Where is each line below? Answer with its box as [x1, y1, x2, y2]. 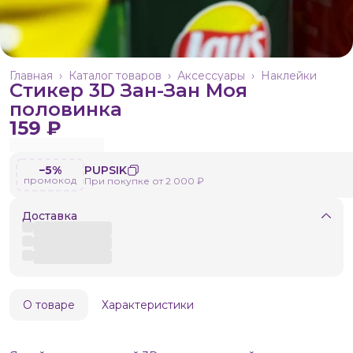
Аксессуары [177, 69, 245, 83]
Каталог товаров [69, 69, 162, 83]
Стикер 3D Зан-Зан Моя [9, 79, 247, 102]
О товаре [23, 298, 75, 312]
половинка [9, 98, 122, 121]
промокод [24, 174, 76, 186]
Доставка [22, 209, 77, 223]
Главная [9, 69, 53, 83]
